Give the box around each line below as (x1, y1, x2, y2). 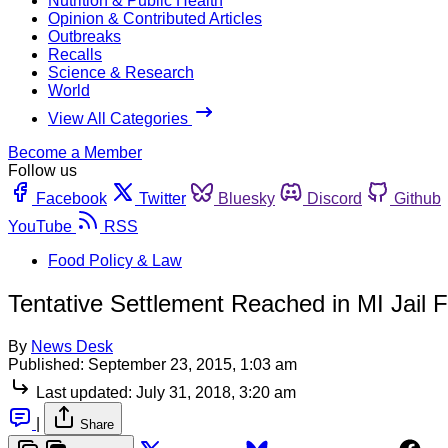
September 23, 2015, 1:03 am (88, 355, 297, 373)
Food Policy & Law (48, 251, 182, 269)
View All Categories (48, 109, 192, 127)
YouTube (8, 217, 72, 235)
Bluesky (218, 189, 275, 207)
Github (394, 189, 441, 207)
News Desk (31, 337, 113, 355)
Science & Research (48, 63, 194, 81)
